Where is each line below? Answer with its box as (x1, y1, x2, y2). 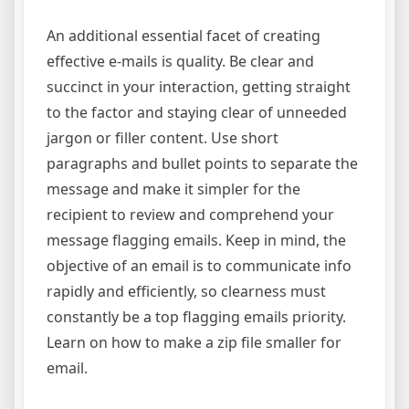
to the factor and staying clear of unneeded (47, 102, 347, 123)
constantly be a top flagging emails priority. (47, 307, 346, 328)
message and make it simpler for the (47, 179, 300, 200)
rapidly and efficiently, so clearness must (47, 281, 326, 302)
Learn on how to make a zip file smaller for (47, 332, 341, 353)
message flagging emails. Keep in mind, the (47, 230, 346, 251)
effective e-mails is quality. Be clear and (47, 51, 314, 72)
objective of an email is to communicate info (47, 256, 351, 277)
